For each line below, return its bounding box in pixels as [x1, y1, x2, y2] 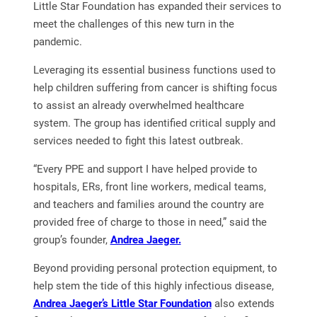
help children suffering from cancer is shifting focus [33, 81, 277, 94]
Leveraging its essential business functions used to [33, 63, 276, 76]
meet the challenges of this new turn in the [33, 17, 234, 30]
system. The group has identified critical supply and [33, 116, 275, 129]
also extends [211, 296, 275, 310]
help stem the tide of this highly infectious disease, [33, 279, 274, 292]
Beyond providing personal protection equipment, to [33, 261, 277, 275]
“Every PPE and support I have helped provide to [33, 162, 258, 175]
